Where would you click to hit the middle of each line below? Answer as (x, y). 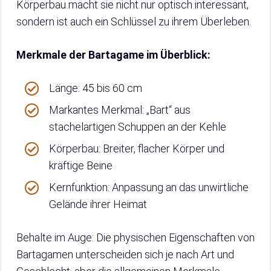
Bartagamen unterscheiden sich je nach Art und (125, 255)
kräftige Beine (81, 166)
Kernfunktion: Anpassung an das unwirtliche (149, 188)
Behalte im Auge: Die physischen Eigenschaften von (135, 238)
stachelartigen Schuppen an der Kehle (138, 127)
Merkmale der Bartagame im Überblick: (113, 55)
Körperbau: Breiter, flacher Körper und (137, 149)
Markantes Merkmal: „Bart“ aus (120, 110)
